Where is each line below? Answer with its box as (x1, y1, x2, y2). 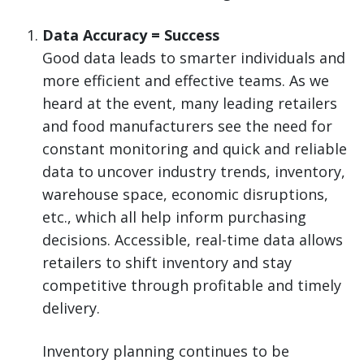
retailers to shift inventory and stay (42, 253, 292, 273)
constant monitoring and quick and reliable (42, 139, 347, 159)
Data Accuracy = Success (42, 25, 219, 45)
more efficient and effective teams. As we (42, 71, 329, 91)
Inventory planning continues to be (42, 341, 289, 362)
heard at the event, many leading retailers (42, 93, 337, 114)
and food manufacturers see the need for (42, 116, 332, 136)
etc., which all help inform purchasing (42, 207, 306, 227)
